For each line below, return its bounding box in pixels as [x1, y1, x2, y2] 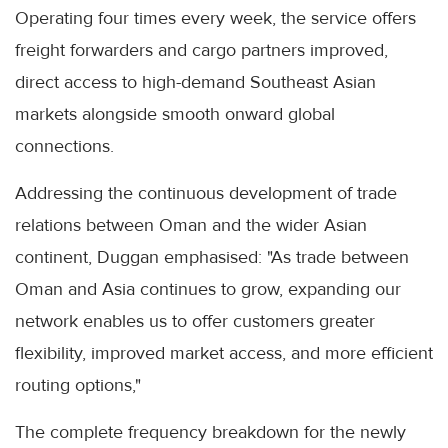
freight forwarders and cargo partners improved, [15, 39, 388, 62]
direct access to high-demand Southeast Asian [15, 71, 376, 94]
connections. [15, 135, 114, 158]
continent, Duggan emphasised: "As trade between [15, 246, 409, 269]
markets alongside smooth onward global [15, 103, 335, 126]
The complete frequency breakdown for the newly [15, 421, 406, 444]
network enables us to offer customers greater [15, 310, 375, 333]
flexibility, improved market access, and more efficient [15, 342, 433, 365]
